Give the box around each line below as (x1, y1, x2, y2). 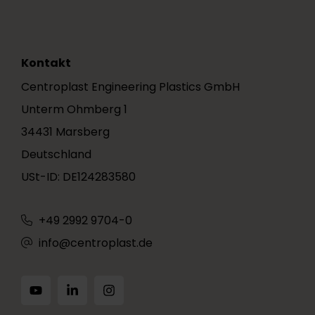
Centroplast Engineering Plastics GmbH (21, 78, 240, 95)
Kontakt (21, 54, 71, 71)
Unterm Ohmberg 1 (21, 101, 127, 117)
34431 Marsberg (21, 123, 110, 140)
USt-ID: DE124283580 (21, 168, 136, 185)
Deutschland (21, 146, 91, 162)
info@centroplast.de (39, 234, 153, 251)
